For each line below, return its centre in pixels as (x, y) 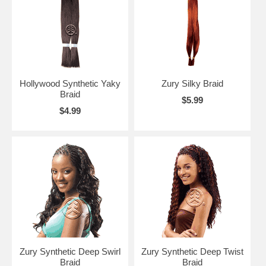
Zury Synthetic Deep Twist (192, 251)
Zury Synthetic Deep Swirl (70, 251)
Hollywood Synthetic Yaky (70, 83)
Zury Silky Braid (192, 83)
